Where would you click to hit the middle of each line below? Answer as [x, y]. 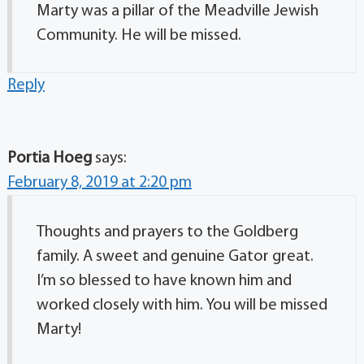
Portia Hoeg [49, 158]
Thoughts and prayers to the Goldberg [167, 232]
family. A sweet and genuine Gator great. [175, 256]
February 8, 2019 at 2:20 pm [99, 182]
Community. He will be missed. [139, 35]
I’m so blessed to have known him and [164, 281]
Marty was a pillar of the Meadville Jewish [177, 11]
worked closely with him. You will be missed [182, 305]
